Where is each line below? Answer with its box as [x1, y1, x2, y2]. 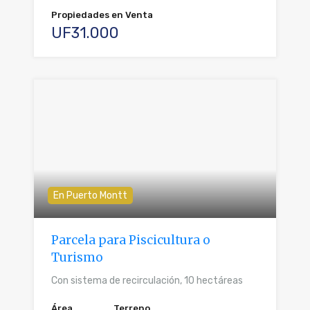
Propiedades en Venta [51, 10, 153, 21]
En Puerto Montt [53, 190, 127, 202]
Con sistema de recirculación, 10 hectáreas [51, 275, 243, 287]
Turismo [51, 250, 103, 266]
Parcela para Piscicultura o [51, 232, 210, 248]
